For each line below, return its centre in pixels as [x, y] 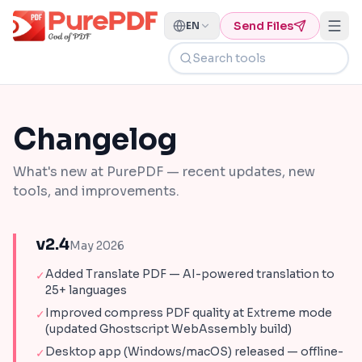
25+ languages [86, 290]
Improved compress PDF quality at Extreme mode [189, 313]
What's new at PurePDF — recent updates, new [164, 172]
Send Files [263, 26]
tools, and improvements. [96, 191]
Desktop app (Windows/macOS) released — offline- [194, 351]
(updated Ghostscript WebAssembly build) [168, 329]
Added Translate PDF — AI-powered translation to [190, 274]
